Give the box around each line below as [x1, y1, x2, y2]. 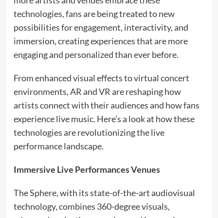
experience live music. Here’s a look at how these [13, 113, 195, 125]
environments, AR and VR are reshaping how [13, 86, 181, 97]
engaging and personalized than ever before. [13, 49, 179, 60]
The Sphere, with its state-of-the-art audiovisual [13, 187, 195, 199]
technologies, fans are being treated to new [13, 8, 175, 19]
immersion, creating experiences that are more [13, 36, 188, 47]
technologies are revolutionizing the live [13, 127, 164, 138]
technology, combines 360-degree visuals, [13, 201, 170, 212]
